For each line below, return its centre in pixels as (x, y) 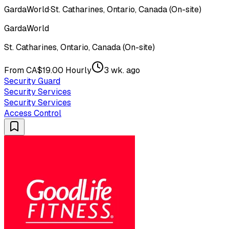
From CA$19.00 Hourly (48, 71)
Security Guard (32, 81)
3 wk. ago (122, 71)
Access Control (33, 113)
